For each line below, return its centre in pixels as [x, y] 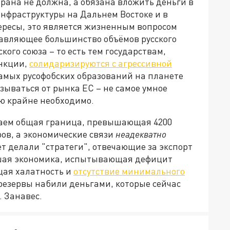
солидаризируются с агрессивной [101, 63]
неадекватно [141, 134]
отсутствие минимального [129, 171]
